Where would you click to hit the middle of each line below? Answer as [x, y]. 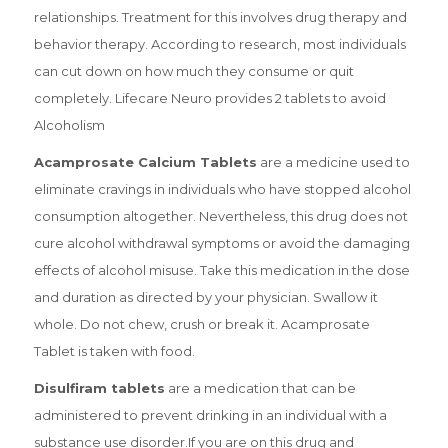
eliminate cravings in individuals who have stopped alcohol [222, 188]
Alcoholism [70, 124]
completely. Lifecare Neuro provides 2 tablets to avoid [209, 97]
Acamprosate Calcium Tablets [145, 161]
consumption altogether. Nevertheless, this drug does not [220, 215]
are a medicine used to [333, 161]
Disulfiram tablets [99, 387]
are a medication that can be [260, 387]
